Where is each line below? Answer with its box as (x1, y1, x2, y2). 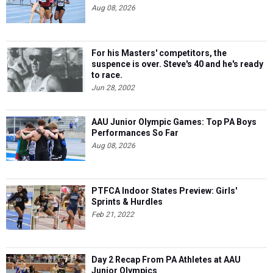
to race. (91, 70, 122, 80)
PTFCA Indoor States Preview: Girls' (91, 186, 237, 196)
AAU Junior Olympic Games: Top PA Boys (91, 117, 257, 127)
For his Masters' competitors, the (91, 48, 227, 58)
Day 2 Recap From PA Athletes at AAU (91, 255, 241, 265)
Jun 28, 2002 (91, 83, 135, 93)
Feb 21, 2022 (91, 210, 134, 219)
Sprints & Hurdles (91, 197, 163, 207)
